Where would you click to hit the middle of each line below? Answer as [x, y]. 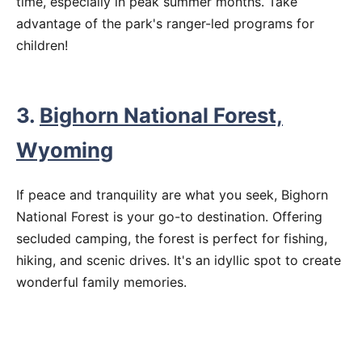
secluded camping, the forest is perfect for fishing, [172, 239]
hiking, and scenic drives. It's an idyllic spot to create [179, 261]
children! [42, 45]
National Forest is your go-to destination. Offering [169, 217]
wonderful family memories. [101, 282]
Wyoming [65, 150]
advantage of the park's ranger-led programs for [165, 23]
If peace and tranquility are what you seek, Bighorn [172, 195]
